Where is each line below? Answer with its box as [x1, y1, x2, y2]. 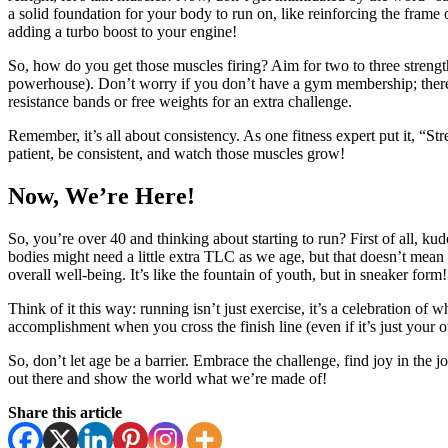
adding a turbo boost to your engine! [8, 23, 237, 41]
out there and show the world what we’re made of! [8, 369, 327, 387]
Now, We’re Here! [8, 182, 195, 209]
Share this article [8, 403, 122, 421]
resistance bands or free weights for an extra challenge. [8, 93, 352, 111]
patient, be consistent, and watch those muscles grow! [8, 145, 345, 163]
